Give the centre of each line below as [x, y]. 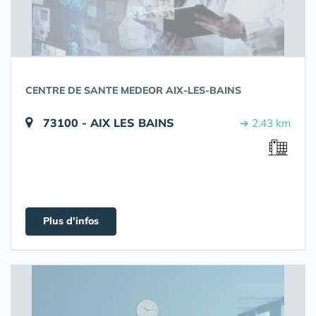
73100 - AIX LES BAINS [109, 123]
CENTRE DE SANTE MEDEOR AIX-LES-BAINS [133, 90]
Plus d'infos [71, 221]
